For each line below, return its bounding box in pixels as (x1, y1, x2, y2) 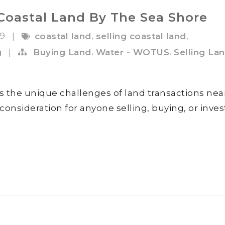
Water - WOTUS (95, 47, 169, 57)
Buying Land (33, 47, 91, 57)
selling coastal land (95, 31, 186, 42)
